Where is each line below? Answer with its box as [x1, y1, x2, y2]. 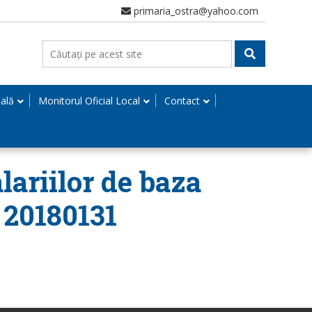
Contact [164, 94, 200, 107]
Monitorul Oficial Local [38, 94, 140, 107]
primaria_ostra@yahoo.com [131, 4, 258, 17]
